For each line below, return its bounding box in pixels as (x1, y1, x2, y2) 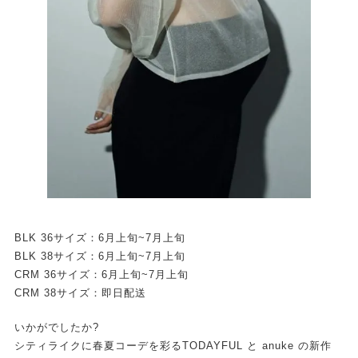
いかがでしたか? (14, 321, 99, 334)
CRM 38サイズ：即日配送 (14, 287, 146, 300)
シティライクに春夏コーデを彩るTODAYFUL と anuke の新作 (14, 340, 332, 352)
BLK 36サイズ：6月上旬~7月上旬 (14, 232, 185, 245)
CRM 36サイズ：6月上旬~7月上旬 (14, 268, 189, 281)
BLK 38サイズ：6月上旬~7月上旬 (14, 250, 185, 263)
